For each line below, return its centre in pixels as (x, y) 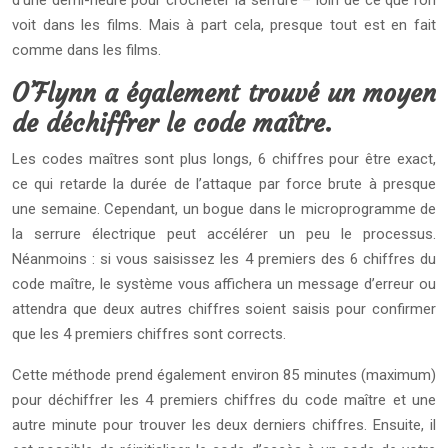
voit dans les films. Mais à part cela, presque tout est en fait (224, 25)
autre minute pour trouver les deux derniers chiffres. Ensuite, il (224, 425)
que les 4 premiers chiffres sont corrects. (149, 334)
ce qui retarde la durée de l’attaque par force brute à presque (224, 184)
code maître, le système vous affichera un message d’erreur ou (224, 284)
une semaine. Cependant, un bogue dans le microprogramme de (224, 209)
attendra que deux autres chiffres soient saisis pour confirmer (224, 309)
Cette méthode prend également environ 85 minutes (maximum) (224, 375)
